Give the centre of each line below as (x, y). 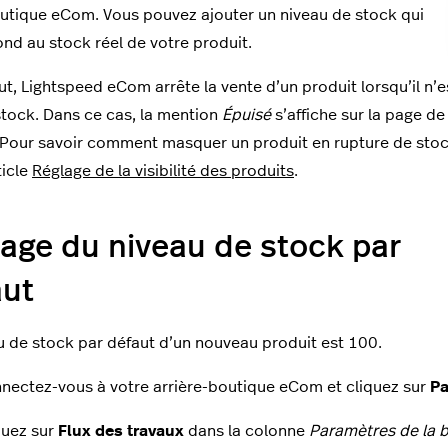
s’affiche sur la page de (358, 115)
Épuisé (246, 115)
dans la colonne (246, 431)
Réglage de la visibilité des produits (163, 171)
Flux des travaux (121, 431)
